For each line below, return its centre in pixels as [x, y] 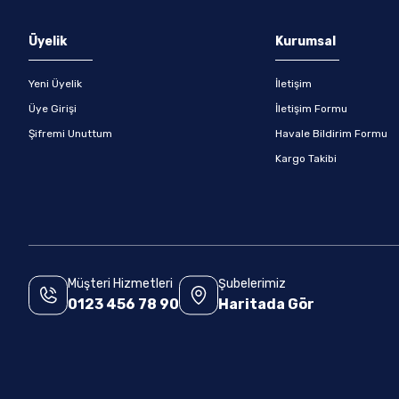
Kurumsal [306, 41]
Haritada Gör [266, 304]
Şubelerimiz [252, 284]
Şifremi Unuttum [70, 134]
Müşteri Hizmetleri [120, 284]
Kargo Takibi [306, 159]
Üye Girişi [53, 109]
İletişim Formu [312, 109]
